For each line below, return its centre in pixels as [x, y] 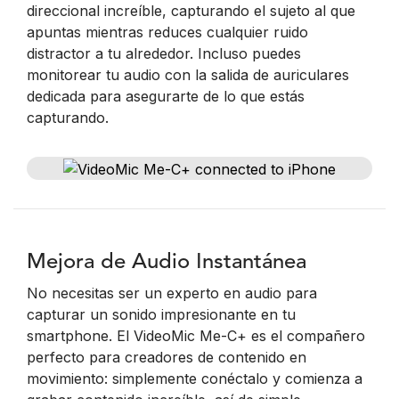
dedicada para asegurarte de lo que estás [166, 96]
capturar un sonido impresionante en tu [161, 314]
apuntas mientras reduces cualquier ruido [167, 32]
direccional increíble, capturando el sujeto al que [191, 11]
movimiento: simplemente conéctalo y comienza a [195, 378]
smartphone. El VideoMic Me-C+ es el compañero [196, 335]
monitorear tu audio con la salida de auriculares [188, 75]
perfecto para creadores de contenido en [167, 357]
